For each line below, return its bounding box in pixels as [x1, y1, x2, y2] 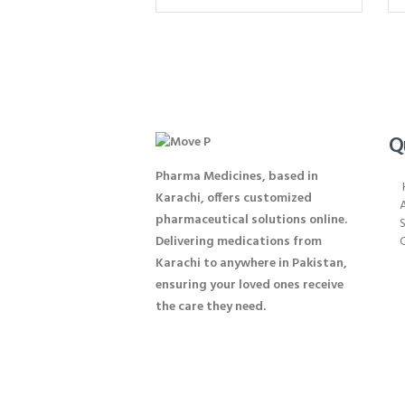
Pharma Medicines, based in [155, 165, 318, 187]
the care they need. [155, 296, 266, 317]
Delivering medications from [155, 231, 322, 252]
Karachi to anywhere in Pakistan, [155, 252, 347, 274]
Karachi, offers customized [155, 187, 312, 209]
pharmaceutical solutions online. [155, 209, 347, 231]
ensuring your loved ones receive [155, 274, 344, 296]
